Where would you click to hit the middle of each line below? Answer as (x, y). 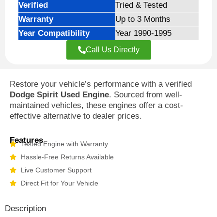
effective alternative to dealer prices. (76, 116)
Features (26, 140)
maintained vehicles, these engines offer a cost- (96, 105)
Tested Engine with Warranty (64, 144)
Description (25, 208)
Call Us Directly (112, 49)
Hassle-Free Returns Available (67, 157)
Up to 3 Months (143, 19)
